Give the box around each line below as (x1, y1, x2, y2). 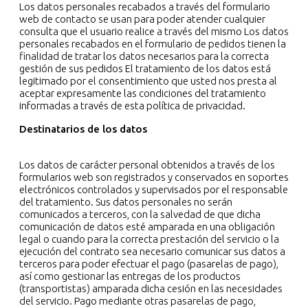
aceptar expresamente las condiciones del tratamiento (19, 87, 266, 100)
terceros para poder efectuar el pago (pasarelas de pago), (19, 258, 278, 270)
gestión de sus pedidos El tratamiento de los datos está (19, 63, 271, 75)
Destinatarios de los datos (19, 123, 147, 135)
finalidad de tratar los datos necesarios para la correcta (19, 50, 269, 63)
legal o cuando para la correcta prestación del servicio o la (19, 233, 279, 245)
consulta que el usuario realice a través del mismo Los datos (19, 25, 289, 38)
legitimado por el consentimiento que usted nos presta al (19, 75, 277, 87)
